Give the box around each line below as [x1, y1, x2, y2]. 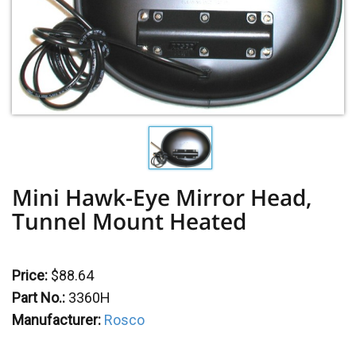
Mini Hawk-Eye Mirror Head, [12, 182, 311, 213]
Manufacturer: [12, 311, 101, 329]
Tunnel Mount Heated [12, 206, 246, 237]
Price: [12, 267, 48, 284]
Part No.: [12, 289, 65, 307]
